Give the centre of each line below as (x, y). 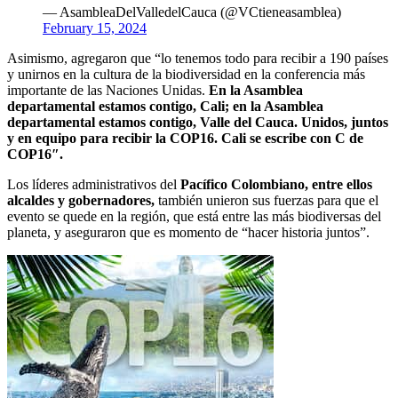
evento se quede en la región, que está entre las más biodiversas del (194, 217)
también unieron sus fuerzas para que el (268, 201)
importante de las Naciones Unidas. (108, 91)
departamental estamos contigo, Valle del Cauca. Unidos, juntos (198, 123)
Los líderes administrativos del (94, 185)
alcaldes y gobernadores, (83, 201)
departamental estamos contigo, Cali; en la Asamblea (165, 107)
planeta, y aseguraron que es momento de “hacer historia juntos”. (188, 233)
